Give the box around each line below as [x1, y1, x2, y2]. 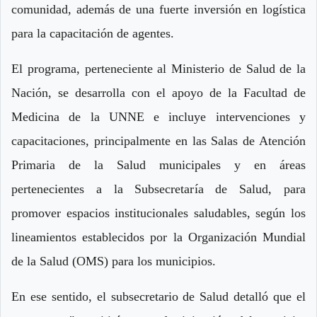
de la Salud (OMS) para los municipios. [11, 254, 216, 269]
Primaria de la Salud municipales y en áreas [11, 158, 306, 173]
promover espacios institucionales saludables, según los [11, 206, 306, 221]
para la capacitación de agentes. [11, 26, 174, 41]
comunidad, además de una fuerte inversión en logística [11, 2, 306, 17]
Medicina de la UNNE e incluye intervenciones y [11, 110, 306, 125]
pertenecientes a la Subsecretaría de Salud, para [11, 182, 306, 197]
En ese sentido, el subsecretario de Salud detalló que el [11, 289, 306, 304]
